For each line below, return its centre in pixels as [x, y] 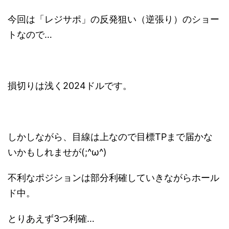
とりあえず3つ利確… [51, 218]
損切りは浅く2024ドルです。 [70, 85]
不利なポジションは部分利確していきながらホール [113, 177]
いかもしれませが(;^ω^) [57, 152]
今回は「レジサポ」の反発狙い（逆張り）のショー [113, 19]
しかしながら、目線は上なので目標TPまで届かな [110, 136]
